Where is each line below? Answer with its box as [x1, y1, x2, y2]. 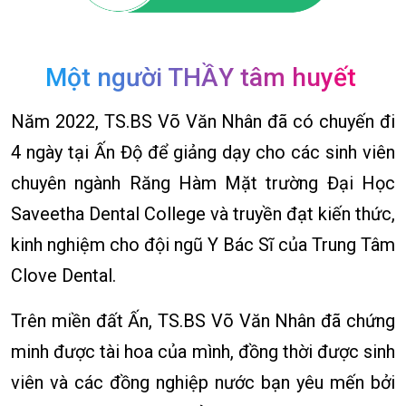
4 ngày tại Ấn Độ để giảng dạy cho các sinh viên [11, 141, 395, 164]
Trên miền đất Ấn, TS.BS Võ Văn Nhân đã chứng [11, 310, 395, 333]
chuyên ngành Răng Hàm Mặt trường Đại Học [11, 172, 395, 195]
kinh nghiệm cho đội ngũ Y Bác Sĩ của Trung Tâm [11, 234, 395, 256]
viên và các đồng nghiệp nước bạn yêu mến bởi [11, 372, 395, 394]
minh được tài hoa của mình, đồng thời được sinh [11, 341, 395, 363]
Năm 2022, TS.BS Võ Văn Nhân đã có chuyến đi [11, 111, 395, 133]
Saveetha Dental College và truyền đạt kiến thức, [11, 203, 395, 226]
